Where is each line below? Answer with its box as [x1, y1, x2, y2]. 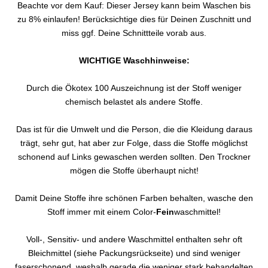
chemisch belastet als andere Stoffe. [65, 96, 203, 106]
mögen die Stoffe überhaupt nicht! [69, 165, 199, 175]
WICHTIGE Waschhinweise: [78, 55, 190, 65]
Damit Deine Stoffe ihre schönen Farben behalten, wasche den [15, 193, 253, 203]
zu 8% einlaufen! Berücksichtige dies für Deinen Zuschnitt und [17, 14, 251, 24]
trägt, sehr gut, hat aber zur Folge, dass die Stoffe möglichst [20, 138, 248, 148]
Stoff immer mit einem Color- [47, 206, 156, 217]
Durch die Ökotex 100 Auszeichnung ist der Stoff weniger [26, 83, 242, 93]
